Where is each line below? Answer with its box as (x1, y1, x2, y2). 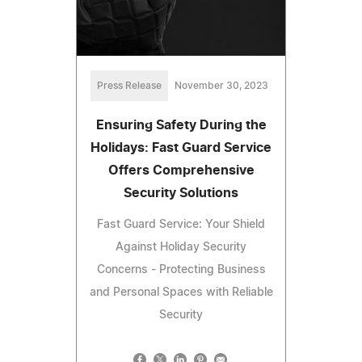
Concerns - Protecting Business (96, 264, 266, 276)
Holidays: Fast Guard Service (90, 141, 271, 155)
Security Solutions (124, 187, 238, 200)
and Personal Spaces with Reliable (89, 287, 273, 299)
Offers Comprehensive (107, 164, 255, 178)
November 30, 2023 (175, 81, 268, 91)
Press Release (97, 81, 162, 91)
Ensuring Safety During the (95, 119, 267, 133)
